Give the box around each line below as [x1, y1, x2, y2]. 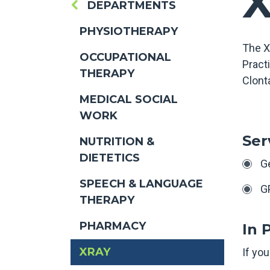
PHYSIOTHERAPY [80, 25, 178, 38]
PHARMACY [80, 219, 146, 233]
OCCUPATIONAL [80, 51, 171, 64]
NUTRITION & [80, 135, 154, 148]
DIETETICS [80, 151, 140, 165]
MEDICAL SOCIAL [80, 93, 178, 106]
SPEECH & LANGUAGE [80, 177, 203, 190]
